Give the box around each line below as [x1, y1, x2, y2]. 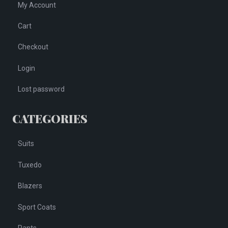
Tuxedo [18, 160, 42, 169]
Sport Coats [18, 203, 56, 211]
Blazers [18, 182, 43, 190]
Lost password [18, 85, 65, 94]
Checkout [18, 43, 49, 51]
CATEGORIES [12, 111, 88, 127]
